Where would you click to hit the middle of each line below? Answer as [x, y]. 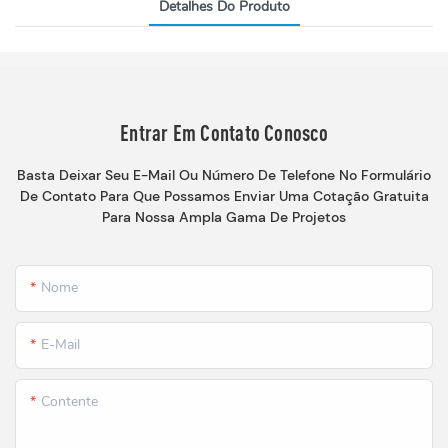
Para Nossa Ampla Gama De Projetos [224, 216]
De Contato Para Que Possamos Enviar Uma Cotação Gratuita [224, 195]
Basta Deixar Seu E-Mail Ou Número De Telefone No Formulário [224, 174]
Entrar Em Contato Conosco [224, 132]
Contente [69, 402]
